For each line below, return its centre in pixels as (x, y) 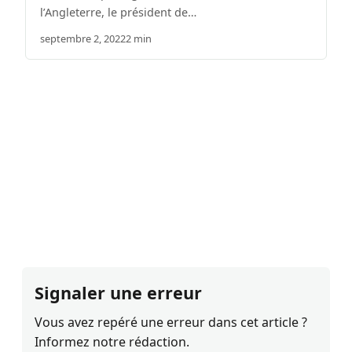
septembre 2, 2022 (83, 39)
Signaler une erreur (118, 293)
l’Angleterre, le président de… (118, 13)
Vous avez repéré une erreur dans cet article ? (171, 323)
